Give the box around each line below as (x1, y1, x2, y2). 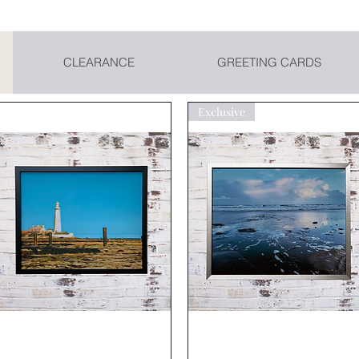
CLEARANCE (63, 54, 135, 70)
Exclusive (198, 104, 245, 119)
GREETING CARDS (217, 54, 321, 70)
